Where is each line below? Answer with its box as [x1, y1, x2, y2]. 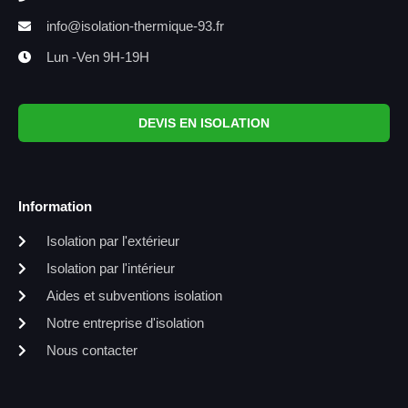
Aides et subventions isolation [46, 288, 222, 304]
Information [18, 199, 92, 215]
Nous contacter [46, 342, 138, 359]
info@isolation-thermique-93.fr [46, 18, 224, 35]
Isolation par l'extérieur [46, 233, 179, 250]
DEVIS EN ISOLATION [138, 116, 270, 131]
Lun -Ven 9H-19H [46, 49, 149, 66]
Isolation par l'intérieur [46, 260, 175, 277]
